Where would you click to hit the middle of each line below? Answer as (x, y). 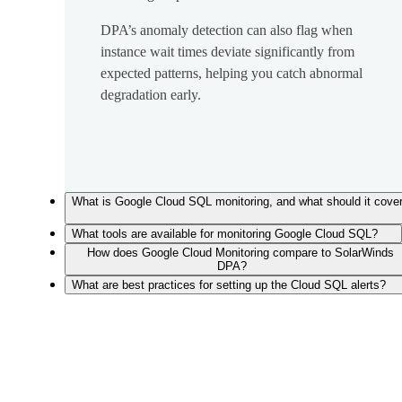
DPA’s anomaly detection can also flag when (227, 31)
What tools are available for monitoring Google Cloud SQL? (225, 234)
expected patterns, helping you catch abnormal (232, 74)
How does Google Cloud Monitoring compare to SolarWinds (240, 253)
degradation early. (151, 95)
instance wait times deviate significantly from (227, 52)
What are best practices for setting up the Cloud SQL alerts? (229, 285)
